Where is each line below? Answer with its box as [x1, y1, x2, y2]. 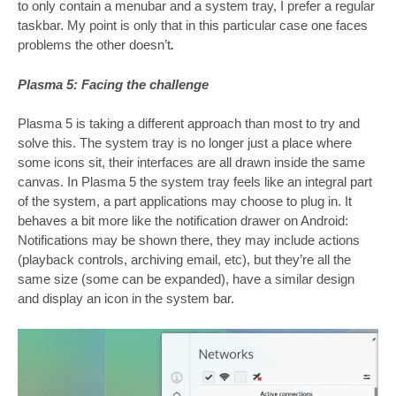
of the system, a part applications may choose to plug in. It [18, 194, 352, 209]
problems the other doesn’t [18, 37, 171, 53]
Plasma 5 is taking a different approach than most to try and [18, 116, 360, 132]
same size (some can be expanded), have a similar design [18, 271, 354, 287]
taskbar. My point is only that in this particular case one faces [18, 18, 368, 34]
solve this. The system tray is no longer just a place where [18, 135, 352, 151]
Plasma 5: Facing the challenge [18, 76, 209, 92]
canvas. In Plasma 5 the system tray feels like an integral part [18, 174, 372, 190]
